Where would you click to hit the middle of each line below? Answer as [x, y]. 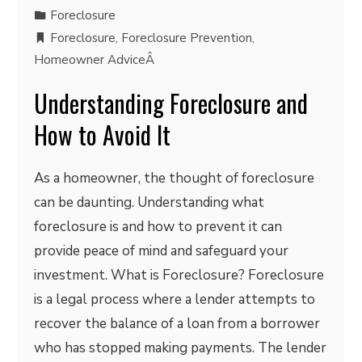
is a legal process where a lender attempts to [175, 299]
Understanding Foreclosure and [171, 103]
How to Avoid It [103, 135]
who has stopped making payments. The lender [181, 348]
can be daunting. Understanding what [149, 202]
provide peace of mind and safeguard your [162, 251]
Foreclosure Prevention [187, 38]
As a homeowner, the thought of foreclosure [175, 178]
